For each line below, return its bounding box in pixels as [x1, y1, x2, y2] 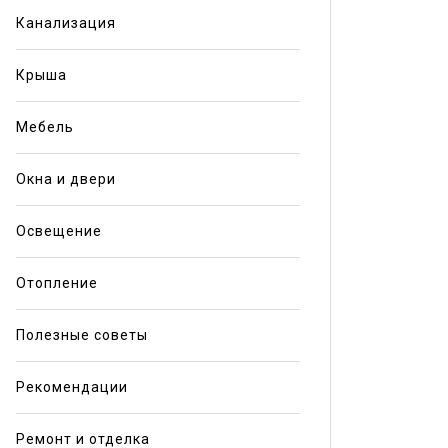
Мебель [15, 118, 74, 135]
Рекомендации [15, 378, 128, 395]
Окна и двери [15, 170, 116, 187]
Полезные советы [15, 326, 148, 343]
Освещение [15, 222, 102, 239]
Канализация [15, 14, 116, 31]
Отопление [15, 274, 98, 291]
